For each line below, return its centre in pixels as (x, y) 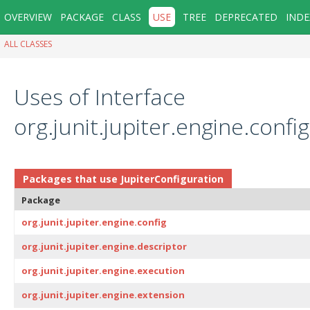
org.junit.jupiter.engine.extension (103, 294)
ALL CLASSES (28, 44)
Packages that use (72, 179)
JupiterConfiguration (172, 179)
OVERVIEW (28, 17)
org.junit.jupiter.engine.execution (103, 270)
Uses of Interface (100, 96)
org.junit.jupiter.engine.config (94, 222)
